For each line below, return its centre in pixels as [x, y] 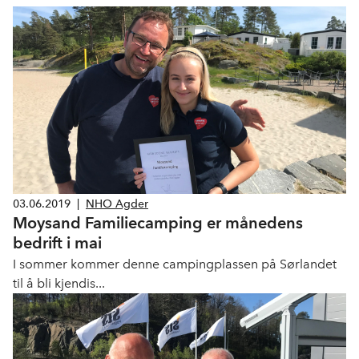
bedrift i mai [57, 243]
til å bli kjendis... [59, 283]
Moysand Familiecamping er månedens [158, 223]
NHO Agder [117, 204]
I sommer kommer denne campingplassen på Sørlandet [175, 264]
